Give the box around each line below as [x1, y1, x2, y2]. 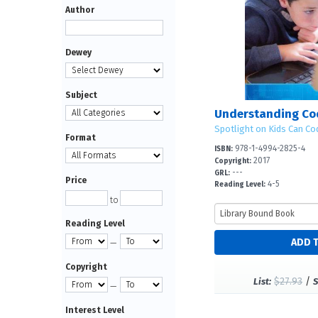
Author [65, 5, 94, 15]
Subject [65, 90, 97, 100]
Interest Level [65, 305, 124, 315]
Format [65, 133, 96, 143]
